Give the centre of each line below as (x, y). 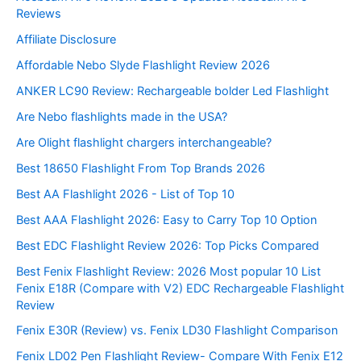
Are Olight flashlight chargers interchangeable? (144, 142)
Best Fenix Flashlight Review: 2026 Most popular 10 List (168, 271)
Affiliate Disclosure (66, 40)
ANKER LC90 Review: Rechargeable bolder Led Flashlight (172, 91)
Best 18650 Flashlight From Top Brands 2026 (141, 168)
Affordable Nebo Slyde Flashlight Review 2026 (143, 66)
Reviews (39, 14)
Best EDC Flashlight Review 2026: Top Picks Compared (168, 245)
